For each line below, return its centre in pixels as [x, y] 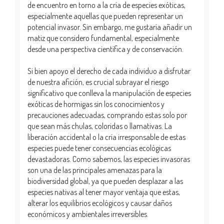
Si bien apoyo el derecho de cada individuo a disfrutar [109, 71]
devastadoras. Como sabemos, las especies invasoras [109, 159]
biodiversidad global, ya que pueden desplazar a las [105, 181]
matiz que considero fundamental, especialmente [103, 38]
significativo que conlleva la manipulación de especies [109, 93]
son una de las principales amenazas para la [95, 170]
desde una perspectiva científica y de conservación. [105, 49]
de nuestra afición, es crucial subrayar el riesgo [98, 82]
